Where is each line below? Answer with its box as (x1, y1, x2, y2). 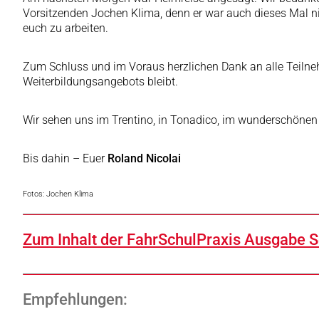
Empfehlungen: (23, 291, 127, 309)
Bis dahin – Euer (23, 152, 108, 166)
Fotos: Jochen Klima (23, 189, 93, 199)
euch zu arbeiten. (23, 21, 108, 36)
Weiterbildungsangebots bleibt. (23, 75, 178, 89)
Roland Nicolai (108, 152, 181, 166)
